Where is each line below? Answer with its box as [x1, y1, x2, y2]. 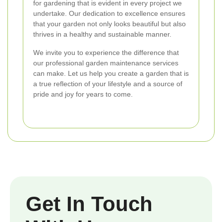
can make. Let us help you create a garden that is [33, 69, 189, 77]
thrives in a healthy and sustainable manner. [33, 30, 171, 38]
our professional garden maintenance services [33, 58, 178, 67]
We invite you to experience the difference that [33, 48, 179, 56]
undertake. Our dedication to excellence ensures [33, 9, 185, 17]
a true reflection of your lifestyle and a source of [33, 79, 182, 88]
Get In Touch [26, 192, 153, 216]
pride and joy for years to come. [33, 90, 133, 98]
